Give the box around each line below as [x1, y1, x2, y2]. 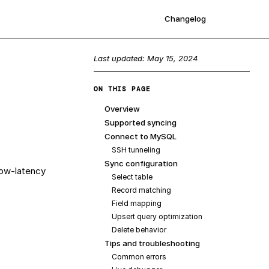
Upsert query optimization [112, 212, 202, 221]
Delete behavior [112, 225, 166, 234]
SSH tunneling [112, 145, 160, 154]
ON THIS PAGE [94, 85, 151, 93]
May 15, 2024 [147, 53, 198, 63]
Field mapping [112, 199, 162, 208]
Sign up [216, 14, 245, 24]
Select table [112, 172, 153, 181]
